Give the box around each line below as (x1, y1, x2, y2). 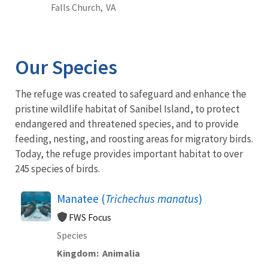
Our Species (15, 54, 117, 80)
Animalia (102, 246, 140, 259)
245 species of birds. (15, 162, 100, 175)
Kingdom (57, 246, 96, 259)
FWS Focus (69, 211, 111, 223)
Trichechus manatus (105, 191, 199, 206)
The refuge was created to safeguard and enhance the (15, 87, 246, 100)
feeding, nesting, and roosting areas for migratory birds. (15, 132, 253, 145)
